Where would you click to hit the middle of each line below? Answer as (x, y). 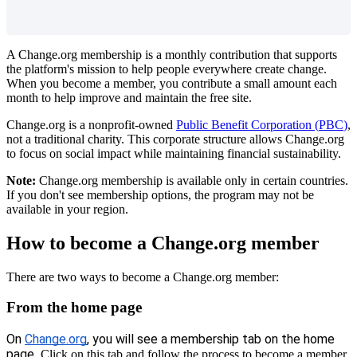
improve (100, 97)
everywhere (222, 69)
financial (249, 153)
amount (292, 83)
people (173, 69)
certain (280, 180)
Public (192, 124)
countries (322, 180)
